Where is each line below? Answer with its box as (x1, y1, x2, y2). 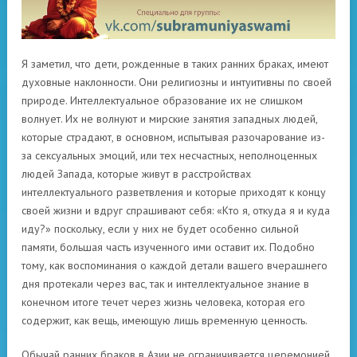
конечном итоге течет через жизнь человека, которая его (22, 295, 305, 310)
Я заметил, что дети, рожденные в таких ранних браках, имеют (22, 57, 328, 72)
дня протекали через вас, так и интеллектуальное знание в (22, 277, 309, 292)
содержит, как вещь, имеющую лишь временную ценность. (22, 313, 308, 328)
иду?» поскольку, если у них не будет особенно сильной (22, 222, 299, 237)
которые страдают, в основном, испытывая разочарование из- (22, 130, 325, 145)
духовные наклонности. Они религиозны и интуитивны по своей (22, 75, 331, 90)
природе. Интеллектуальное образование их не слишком (22, 93, 303, 108)
